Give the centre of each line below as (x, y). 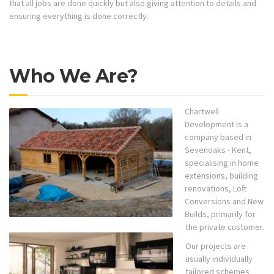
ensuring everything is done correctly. (79, 16)
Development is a (217, 124)
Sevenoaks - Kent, (218, 150)
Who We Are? (74, 76)
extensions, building (221, 175)
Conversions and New (224, 201)
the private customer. (225, 227)
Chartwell (202, 111)
